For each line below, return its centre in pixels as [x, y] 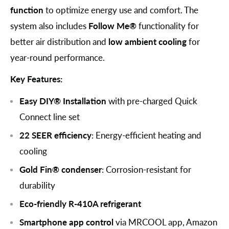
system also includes [49, 26]
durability [37, 186]
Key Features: [36, 79]
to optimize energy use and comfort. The [121, 10]
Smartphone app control [66, 222]
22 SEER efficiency [55, 135]
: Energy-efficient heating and [146, 135]
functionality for [168, 26]
